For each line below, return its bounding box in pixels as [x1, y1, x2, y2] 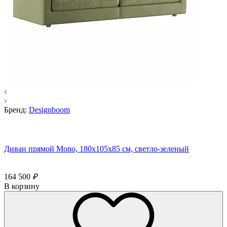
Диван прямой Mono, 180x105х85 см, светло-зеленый [4, 144, 189, 153]
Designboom [29, 105, 70, 114]
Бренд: [4, 105, 27, 114]
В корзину [4, 181, 40, 191]
